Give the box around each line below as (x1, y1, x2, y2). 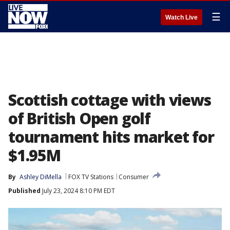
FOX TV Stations (68, 172, 113, 181)
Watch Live (165, 14, 198, 21)
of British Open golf (8, 108, 150, 129)
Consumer (119, 172, 149, 181)
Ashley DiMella (20, 172, 62, 181)
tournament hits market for (8, 126, 214, 147)
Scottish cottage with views (8, 89, 211, 110)
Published (8, 186, 41, 195)
